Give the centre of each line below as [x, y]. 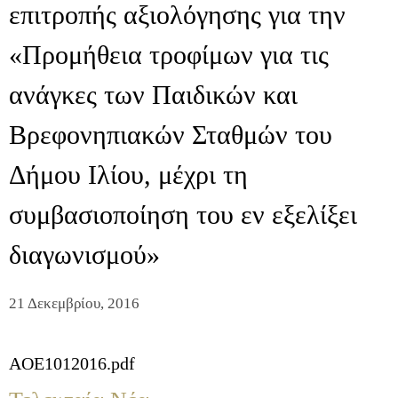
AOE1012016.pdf [72, 364]
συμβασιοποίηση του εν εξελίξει [183, 215]
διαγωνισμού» [84, 255]
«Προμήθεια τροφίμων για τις [169, 55]
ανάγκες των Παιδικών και [153, 95]
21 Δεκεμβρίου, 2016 [74, 304]
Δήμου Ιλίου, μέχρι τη [128, 175]
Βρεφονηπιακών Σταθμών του [171, 135]
